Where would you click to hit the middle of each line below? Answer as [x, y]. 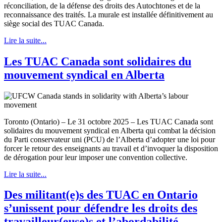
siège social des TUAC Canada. [54, 23]
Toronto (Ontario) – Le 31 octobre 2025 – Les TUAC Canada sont [109, 121]
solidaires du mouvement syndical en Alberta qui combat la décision [110, 130]
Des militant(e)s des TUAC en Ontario [101, 195]
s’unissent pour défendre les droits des [101, 208]
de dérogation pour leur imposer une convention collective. [96, 157]
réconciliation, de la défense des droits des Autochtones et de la [102, 5]
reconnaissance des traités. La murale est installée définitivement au [109, 14]
